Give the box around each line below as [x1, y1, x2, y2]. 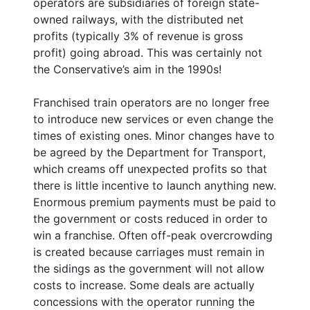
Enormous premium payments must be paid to [33, 194, 276, 209]
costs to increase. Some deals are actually [33, 277, 255, 292]
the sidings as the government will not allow [33, 261, 264, 275]
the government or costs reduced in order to [33, 211, 268, 226]
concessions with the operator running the [33, 294, 255, 309]
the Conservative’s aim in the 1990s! [33, 62, 221, 76]
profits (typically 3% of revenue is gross [33, 28, 243, 43]
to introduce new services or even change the [33, 111, 273, 126]
